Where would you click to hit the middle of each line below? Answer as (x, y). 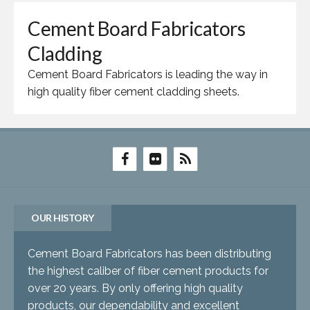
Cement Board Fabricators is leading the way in (148, 74)
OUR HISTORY (63, 218)
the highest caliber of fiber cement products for (148, 271)
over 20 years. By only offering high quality (135, 288)
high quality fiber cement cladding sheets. (134, 92)
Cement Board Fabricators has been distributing (149, 254)
